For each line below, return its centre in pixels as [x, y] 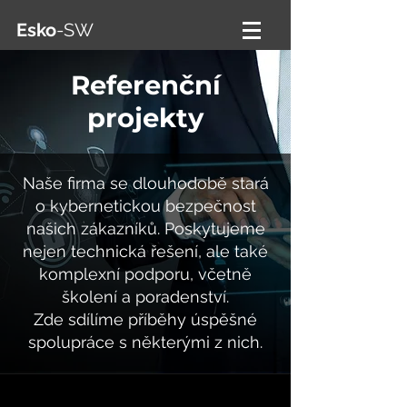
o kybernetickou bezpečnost [145, 206]
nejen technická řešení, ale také [145, 251]
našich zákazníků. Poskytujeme [145, 228]
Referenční [145, 85]
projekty [145, 118]
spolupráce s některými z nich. [145, 342]
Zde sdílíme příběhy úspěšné [145, 319]
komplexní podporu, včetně [145, 274]
